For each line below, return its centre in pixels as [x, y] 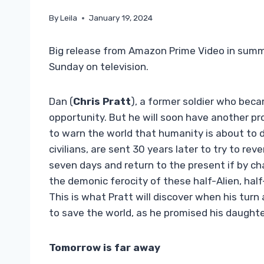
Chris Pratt [102, 102]
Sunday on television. [99, 67]
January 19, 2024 [121, 18]
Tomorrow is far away [105, 248]
